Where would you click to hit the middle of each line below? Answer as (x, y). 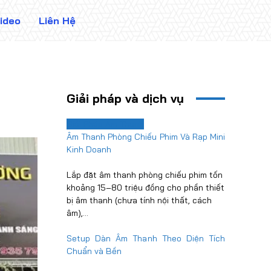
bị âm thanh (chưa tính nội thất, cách (139, 200)
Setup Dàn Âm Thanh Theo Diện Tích (146, 238)
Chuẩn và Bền (94, 251)
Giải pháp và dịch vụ (125, 98)
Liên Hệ (57, 21)
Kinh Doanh (89, 149)
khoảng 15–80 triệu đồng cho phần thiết (145, 188)
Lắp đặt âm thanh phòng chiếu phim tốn (145, 175)
